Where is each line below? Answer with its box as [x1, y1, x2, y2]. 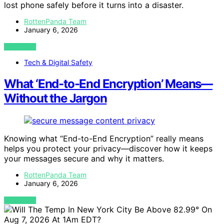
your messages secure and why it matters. [4, 153, 164, 164]
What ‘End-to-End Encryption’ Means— [4, 76, 212, 91]
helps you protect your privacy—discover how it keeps [4, 143, 212, 154]
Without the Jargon [4, 91, 107, 106]
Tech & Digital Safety [24, 58, 92, 67]
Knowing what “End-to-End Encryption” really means [4, 133, 203, 144]
